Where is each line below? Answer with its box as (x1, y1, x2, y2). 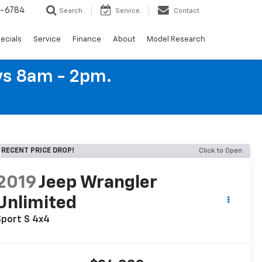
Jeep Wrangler (38, 174, 157, 192)
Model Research (147, 36, 205, 44)
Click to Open (199, 147, 242, 154)
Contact (174, 8, 199, 15)
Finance (73, 36, 101, 44)
